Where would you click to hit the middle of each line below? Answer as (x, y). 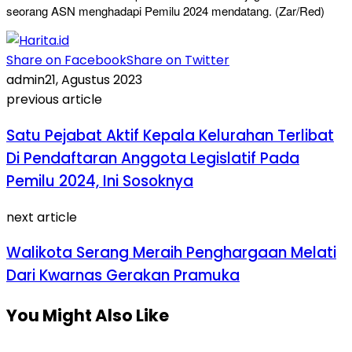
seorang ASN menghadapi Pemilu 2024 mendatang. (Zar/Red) (165, 11)
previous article (54, 100)
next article (42, 217)
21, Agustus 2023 (93, 80)
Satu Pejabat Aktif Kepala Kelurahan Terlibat (170, 136)
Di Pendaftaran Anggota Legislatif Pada (153, 158)
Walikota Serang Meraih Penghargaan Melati (171, 253)
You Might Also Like (88, 316)
